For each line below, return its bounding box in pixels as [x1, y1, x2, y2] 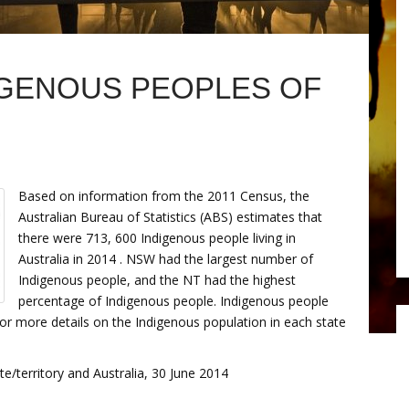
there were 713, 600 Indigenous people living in [18, 229, 296, 246]
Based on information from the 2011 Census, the [18, 187, 309, 204]
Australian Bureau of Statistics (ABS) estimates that [18, 208, 322, 225]
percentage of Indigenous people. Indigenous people [18, 292, 329, 309]
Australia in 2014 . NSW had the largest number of [18, 250, 313, 267]
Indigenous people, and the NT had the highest [18, 271, 296, 288]
